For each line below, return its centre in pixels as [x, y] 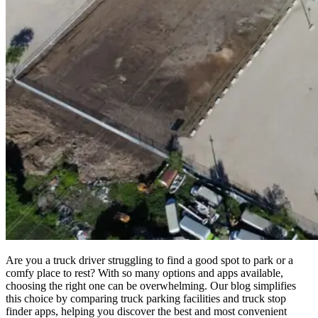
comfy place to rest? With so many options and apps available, [144, 273]
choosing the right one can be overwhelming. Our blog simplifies [151, 285]
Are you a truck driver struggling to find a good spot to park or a [149, 260]
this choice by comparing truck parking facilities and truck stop [146, 298]
